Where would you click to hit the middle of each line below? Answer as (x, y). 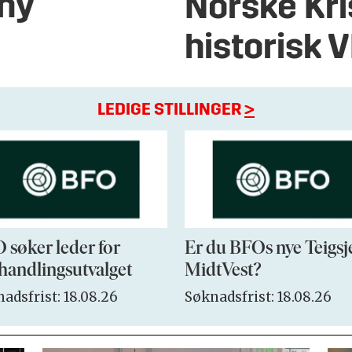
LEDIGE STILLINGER (171, 111)
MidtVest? (223, 271)
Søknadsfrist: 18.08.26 (258, 297)
